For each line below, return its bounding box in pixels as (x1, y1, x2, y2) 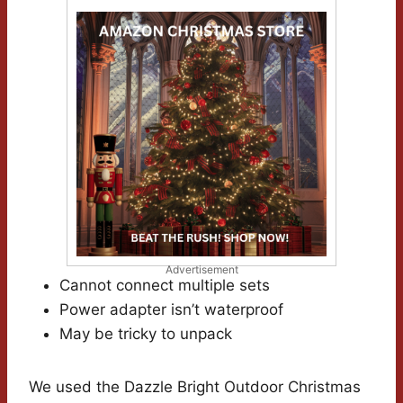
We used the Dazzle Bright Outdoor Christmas (29, 378, 361, 397)
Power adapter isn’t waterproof (59, 300, 283, 319)
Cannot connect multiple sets (59, 276, 270, 295)
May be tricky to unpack (59, 325, 232, 344)
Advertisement (165, 263, 238, 277)
